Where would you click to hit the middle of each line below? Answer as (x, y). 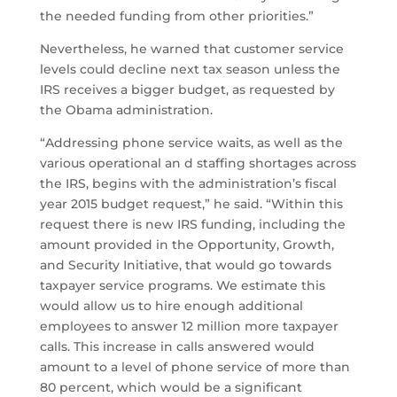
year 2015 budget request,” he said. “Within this (191, 204)
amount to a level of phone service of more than (195, 367)
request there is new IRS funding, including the (192, 225)
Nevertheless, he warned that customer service (191, 49)
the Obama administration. (126, 110)
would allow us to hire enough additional (171, 306)
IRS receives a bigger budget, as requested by (187, 90)
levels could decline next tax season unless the (190, 70)
